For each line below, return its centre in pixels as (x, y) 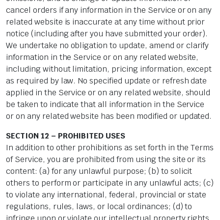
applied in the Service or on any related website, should (108, 93)
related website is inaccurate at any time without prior (106, 22)
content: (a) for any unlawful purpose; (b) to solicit (99, 171)
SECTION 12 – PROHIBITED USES (66, 136)
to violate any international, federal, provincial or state (106, 195)
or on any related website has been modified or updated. (109, 116)
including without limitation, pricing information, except (109, 69)
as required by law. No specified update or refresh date (107, 81)
